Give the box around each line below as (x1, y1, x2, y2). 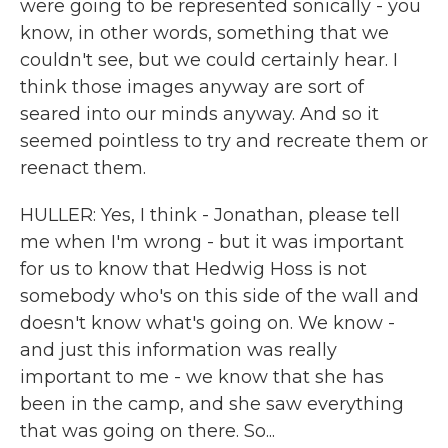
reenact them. (20, 157, 146, 179)
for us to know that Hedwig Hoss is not (20, 258, 367, 280)
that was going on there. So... (20, 420, 275, 442)
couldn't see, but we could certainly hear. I (20, 49, 398, 71)
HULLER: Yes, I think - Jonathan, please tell (20, 204, 400, 226)
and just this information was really (20, 339, 337, 361)
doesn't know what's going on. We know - (20, 312, 395, 334)
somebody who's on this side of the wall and (20, 285, 419, 307)
